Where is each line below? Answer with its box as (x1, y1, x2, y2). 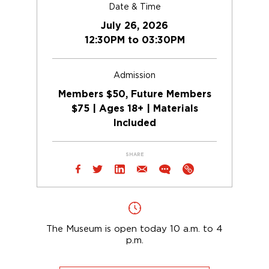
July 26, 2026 (101, 21, 168, 31)
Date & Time (108, 2, 161, 12)
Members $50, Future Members (58, 89, 211, 100)
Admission (113, 70, 156, 80)
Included (113, 118, 156, 128)
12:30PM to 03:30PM (84, 35, 185, 46)
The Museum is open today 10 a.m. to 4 (46, 223, 223, 234)
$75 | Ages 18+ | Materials (71, 104, 198, 114)
